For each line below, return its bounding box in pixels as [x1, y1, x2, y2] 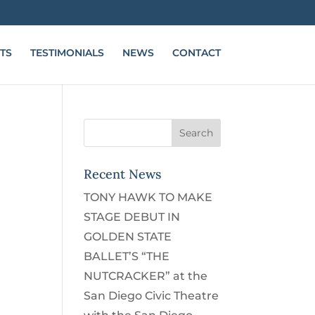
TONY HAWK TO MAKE [84, 191, 213, 204]
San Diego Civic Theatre [84, 289, 219, 302]
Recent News [84, 166, 162, 182]
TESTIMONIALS [30, 46, 104, 59]
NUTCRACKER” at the [84, 269, 208, 283]
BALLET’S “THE [84, 250, 170, 263]
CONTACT [172, 46, 221, 59]
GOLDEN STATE [84, 230, 172, 243]
